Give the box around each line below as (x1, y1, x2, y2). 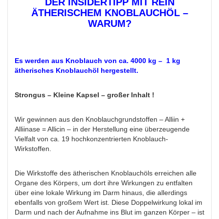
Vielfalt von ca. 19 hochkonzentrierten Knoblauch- (15, 135, 168, 143)
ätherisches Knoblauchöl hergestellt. (15, 66, 138, 75)
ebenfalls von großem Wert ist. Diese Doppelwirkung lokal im (15, 198, 202, 207)
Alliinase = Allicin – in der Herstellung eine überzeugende (15, 125, 190, 133)
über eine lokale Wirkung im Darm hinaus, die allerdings (15, 189, 187, 197)
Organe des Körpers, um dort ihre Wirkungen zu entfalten (15, 179, 193, 187)
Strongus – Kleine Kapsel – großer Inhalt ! (15, 91, 154, 99)
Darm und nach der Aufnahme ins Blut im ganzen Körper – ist (15, 208, 204, 217)
